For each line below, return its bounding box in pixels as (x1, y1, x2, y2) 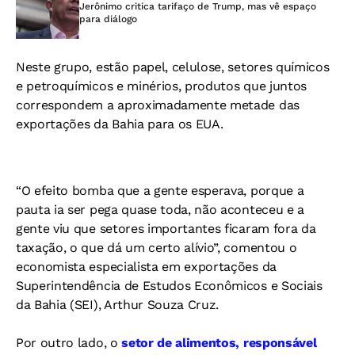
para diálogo (79, 13, 137, 25)
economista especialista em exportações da (16, 258, 277, 274)
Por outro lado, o (16, 334, 118, 350)
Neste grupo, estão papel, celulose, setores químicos (16, 59, 330, 74)
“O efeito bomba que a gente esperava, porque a (16, 182, 304, 198)
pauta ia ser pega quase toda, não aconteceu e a (16, 201, 304, 217)
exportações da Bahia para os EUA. (16, 116, 223, 132)
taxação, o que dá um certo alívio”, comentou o (16, 239, 297, 255)
